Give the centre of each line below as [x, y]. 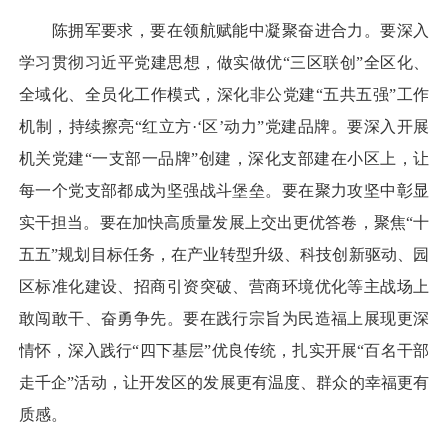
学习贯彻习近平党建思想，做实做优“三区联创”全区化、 [224, 62]
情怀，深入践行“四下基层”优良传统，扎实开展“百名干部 [224, 350]
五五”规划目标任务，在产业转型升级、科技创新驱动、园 [224, 254]
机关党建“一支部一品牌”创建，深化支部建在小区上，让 [224, 158]
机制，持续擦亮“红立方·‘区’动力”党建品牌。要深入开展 [224, 126]
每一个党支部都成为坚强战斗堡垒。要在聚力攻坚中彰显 [224, 190]
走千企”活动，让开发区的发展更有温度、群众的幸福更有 [224, 382]
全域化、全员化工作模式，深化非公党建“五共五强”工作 [224, 94]
